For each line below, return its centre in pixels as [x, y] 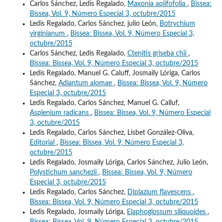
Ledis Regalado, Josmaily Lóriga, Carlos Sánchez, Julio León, [119, 162]
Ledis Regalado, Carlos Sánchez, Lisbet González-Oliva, [111, 133]
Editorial [43, 142]
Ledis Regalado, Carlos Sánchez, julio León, [94, 24]
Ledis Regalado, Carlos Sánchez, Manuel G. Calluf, [104, 103]
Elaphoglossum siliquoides [167, 212]
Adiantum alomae [86, 83]
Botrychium [177, 24]
